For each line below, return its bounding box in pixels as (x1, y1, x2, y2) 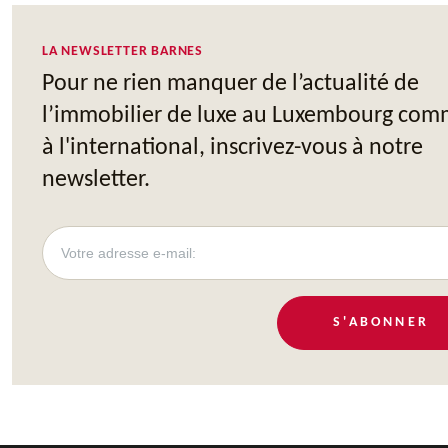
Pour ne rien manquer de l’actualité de (42, 71, 419, 96)
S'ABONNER (333, 314, 429, 330)
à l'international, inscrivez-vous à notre (42, 135, 423, 160)
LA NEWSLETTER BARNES (42, 43, 203, 59)
